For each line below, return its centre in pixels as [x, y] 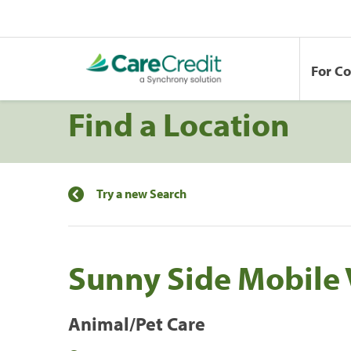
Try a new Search [141, 193]
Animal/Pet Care [137, 323]
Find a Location [179, 123]
